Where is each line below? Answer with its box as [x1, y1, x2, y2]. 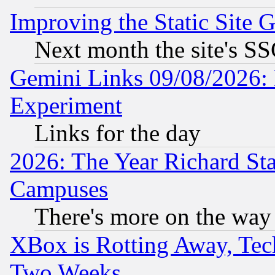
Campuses [10, 175, 108, 202]
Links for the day [34, 119, 201, 146]
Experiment [10, 91, 122, 118]
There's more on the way [34, 203, 271, 230]
